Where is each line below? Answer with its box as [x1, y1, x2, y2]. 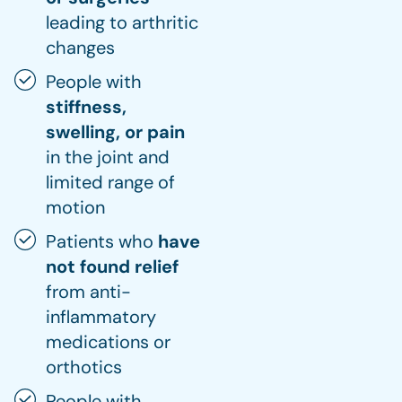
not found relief [46, 254, 179, 278]
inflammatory [46, 304, 156, 328]
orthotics [46, 354, 122, 379]
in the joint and [46, 144, 170, 169]
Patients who [46, 229, 158, 253]
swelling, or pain [46, 119, 185, 144]
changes [46, 35, 115, 59]
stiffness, [46, 94, 127, 118]
